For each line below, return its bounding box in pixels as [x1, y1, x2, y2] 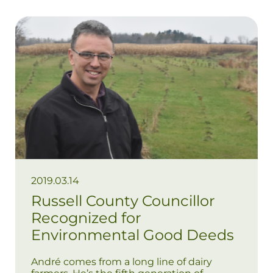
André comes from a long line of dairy [31, 256, 212, 268]
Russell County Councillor [31, 192, 215, 210]
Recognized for [31, 209, 141, 227]
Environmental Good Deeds [31, 226, 234, 244]
